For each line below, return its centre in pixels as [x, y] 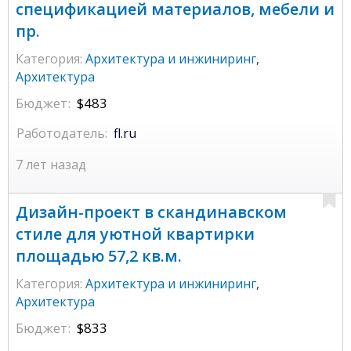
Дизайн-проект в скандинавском [151, 212]
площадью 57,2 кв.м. [99, 256]
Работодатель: [62, 134]
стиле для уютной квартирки [135, 234]
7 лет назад [51, 165]
